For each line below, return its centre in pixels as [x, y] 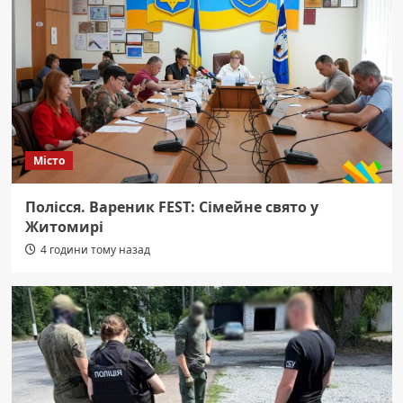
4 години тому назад [95, 249]
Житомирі [64, 226]
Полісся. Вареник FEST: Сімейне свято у [171, 206]
